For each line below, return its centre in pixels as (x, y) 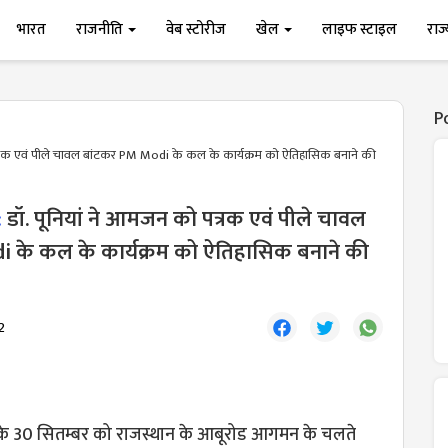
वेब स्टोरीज (196, 29)
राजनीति (101, 29)
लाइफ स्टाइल (360, 29)
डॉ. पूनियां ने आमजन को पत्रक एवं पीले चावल (186, 219)
